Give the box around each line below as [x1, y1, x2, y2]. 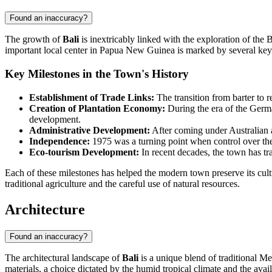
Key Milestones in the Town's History [5, 67, 189, 81]
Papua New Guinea [100, 45, 175, 56]
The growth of [5, 34, 63, 45]
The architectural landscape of [5, 252, 122, 263]
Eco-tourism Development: [29, 146, 139, 157]
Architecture [5, 201, 85, 217]
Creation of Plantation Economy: [29, 103, 165, 114]
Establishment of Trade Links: [29, 92, 154, 103]
